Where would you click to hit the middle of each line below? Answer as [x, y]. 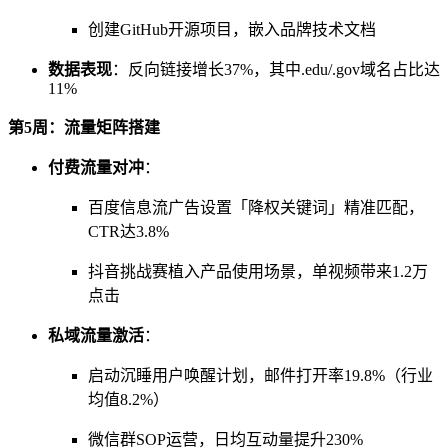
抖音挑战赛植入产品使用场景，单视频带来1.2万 [258, 272]
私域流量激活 [96, 336]
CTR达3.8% [128, 232]
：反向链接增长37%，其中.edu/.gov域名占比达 [276, 70]
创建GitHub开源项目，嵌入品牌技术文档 [232, 30]
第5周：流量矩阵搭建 [84, 128]
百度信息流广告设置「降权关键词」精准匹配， [256, 208]
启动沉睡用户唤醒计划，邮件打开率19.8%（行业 [260, 376]
